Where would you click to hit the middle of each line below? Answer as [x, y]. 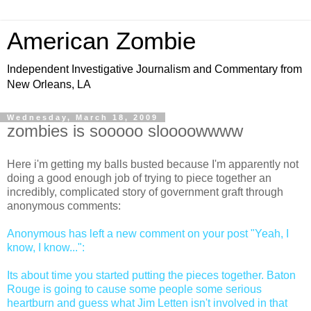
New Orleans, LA [49, 84]
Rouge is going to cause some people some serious [134, 289]
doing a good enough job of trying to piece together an [139, 178]
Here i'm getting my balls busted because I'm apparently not [153, 164]
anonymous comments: [64, 205]
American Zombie [101, 41]
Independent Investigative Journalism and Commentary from [154, 69]
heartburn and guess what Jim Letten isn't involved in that [147, 303]
